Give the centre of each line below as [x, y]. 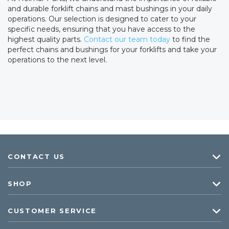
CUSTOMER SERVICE [52, 211]
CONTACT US [36, 156]
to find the [190, 39]
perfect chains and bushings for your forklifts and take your [112, 50]
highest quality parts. [45, 39]
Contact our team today [126, 39]
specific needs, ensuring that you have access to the [101, 29]
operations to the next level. [57, 60]
